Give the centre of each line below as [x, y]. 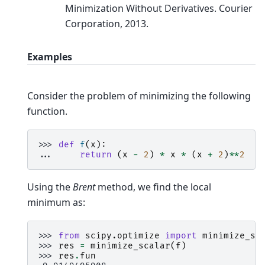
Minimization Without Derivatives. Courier [159, 9]
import [181, 236]
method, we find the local [153, 187]
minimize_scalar [130, 246]
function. [47, 111]
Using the [50, 187]
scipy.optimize [122, 236]
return [96, 155]
